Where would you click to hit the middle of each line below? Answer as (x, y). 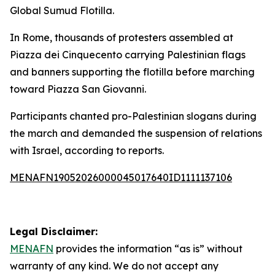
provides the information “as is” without (148, 249)
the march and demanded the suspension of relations (136, 133)
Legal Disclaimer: (54, 231)
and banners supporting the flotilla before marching (132, 72)
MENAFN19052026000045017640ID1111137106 (121, 177)
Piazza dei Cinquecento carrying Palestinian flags (128, 55)
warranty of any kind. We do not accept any (114, 266)
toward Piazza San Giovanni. (78, 89)
